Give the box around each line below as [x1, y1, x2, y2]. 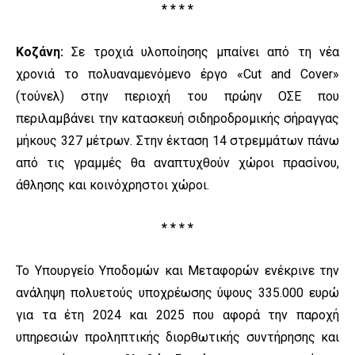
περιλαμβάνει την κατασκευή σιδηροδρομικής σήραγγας [16, 111, 339, 127]
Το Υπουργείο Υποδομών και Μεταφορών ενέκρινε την [16, 263, 339, 279]
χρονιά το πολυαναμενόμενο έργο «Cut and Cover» [16, 67, 339, 82]
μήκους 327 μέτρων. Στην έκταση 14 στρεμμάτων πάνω [16, 133, 339, 149]
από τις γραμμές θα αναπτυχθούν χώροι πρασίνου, [16, 155, 339, 171]
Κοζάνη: [16, 44, 63, 60]
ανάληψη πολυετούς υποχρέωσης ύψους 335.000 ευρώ [16, 285, 339, 301]
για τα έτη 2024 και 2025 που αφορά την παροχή [16, 307, 339, 323]
